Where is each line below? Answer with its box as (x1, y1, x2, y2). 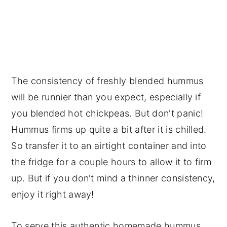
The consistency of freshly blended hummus (11, 75, 204, 87)
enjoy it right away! (11, 189, 94, 200)
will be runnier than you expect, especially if (11, 92, 201, 103)
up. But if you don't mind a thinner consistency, (11, 173, 215, 184)
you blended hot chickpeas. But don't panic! (11, 108, 204, 119)
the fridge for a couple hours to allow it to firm (11, 157, 212, 168)
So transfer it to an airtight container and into (11, 140, 207, 152)
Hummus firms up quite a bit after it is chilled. (11, 124, 207, 135)
